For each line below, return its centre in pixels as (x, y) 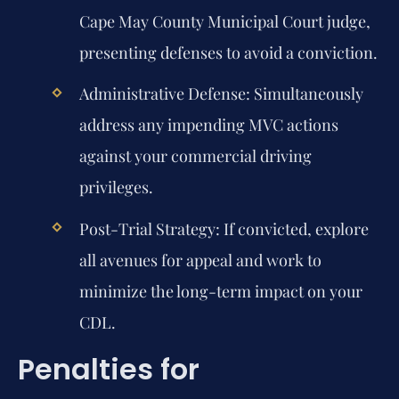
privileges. (116, 187)
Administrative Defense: (164, 94)
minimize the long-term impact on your (220, 291)
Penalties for (109, 369)
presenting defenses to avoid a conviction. (228, 53)
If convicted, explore (294, 228)
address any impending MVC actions (208, 125)
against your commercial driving (195, 156)
